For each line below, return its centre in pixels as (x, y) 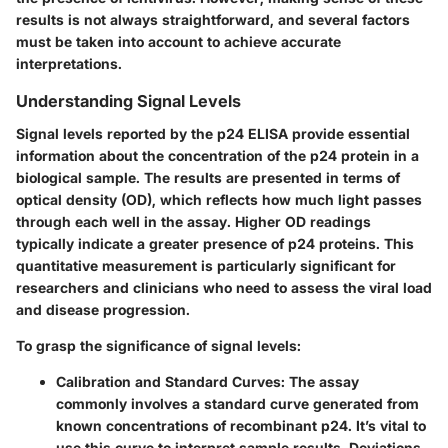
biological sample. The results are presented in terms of (208, 177)
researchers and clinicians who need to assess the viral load (224, 287)
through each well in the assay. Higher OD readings (193, 221)
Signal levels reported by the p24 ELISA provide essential (213, 133)
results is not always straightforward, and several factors (213, 20)
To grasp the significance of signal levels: (158, 345)
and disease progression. (103, 309)
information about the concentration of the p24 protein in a (217, 155)
